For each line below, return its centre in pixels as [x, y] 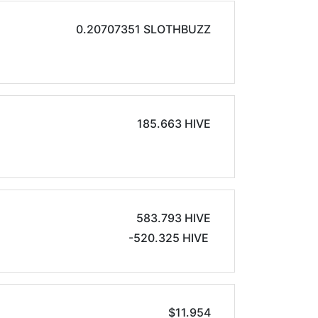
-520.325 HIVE [169, 238]
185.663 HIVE [198, 124]
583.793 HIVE [174, 218]
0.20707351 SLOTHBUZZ [143, 29]
